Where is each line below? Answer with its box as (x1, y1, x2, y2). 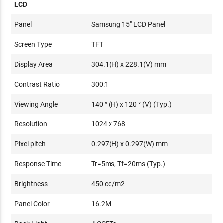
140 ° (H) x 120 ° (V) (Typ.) (91, 100, 172, 108)
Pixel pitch (14, 140, 46, 148)
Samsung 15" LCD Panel (91, 20, 166, 28)
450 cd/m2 (91, 180, 125, 188)
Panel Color (14, 200, 50, 208)
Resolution (14, 120, 48, 128)
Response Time (14, 160, 62, 168)
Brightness (14, 180, 48, 188)
